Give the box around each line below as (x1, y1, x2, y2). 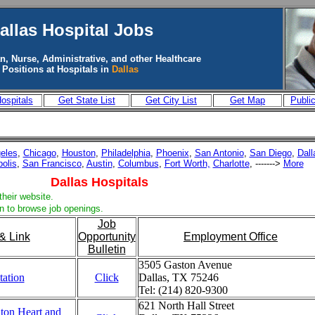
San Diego (249, 148, 292, 158)
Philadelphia (101, 148, 150, 158)
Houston (61, 148, 96, 158)
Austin (86, 158, 112, 169)
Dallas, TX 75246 (138, 271, 219, 283)
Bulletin (87, 243, 126, 255)
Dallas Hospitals (51, 175, 148, 189)
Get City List (146, 95, 197, 105)
